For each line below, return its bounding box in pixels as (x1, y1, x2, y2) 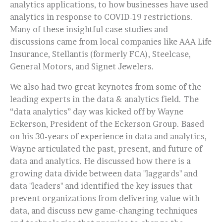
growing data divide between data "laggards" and (10, 168, 198, 178)
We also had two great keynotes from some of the (10, 82, 201, 92)
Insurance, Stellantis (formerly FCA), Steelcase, (10, 49, 191, 59)
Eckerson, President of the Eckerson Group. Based (10, 119, 204, 129)
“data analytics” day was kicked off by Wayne (10, 107, 183, 116)
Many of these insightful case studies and (10, 24, 168, 34)
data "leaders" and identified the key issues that (10, 181, 193, 191)
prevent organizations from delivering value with (10, 193, 200, 203)
